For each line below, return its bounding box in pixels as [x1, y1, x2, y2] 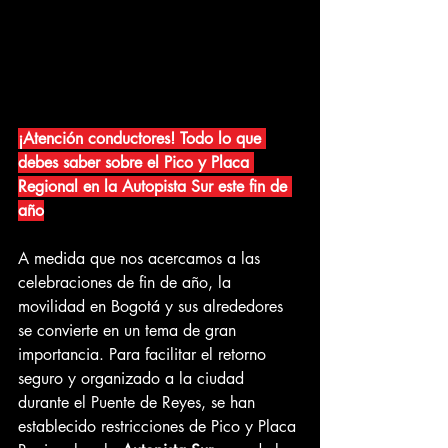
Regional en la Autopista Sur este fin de [18, 176, 292, 198]
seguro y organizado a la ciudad [18, 368, 249, 390]
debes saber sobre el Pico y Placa [18, 152, 254, 174]
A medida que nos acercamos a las [18, 248, 265, 270]
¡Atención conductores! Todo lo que [18, 128, 266, 150]
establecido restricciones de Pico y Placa [18, 416, 301, 438]
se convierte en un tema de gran [18, 320, 241, 342]
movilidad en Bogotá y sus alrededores [18, 296, 288, 318]
